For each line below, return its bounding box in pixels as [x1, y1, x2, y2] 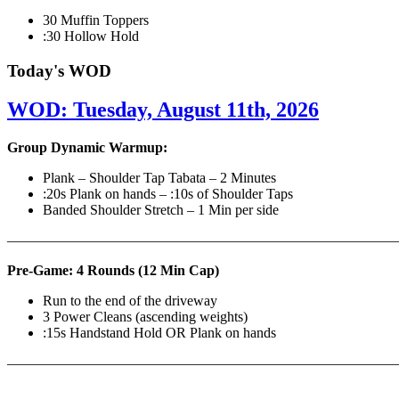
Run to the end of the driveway [43, 293, 221, 309]
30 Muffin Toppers [43, 12, 149, 28]
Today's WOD [7, 61, 111, 80]
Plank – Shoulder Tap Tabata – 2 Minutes [43, 170, 280, 186]
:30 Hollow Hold [43, 28, 139, 44]
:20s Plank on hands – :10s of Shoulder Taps [43, 186, 297, 202]
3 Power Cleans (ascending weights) [43, 309, 251, 325]
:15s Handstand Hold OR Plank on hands [43, 325, 280, 341]
